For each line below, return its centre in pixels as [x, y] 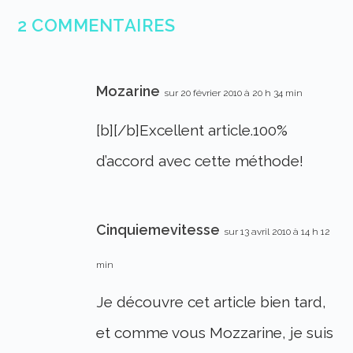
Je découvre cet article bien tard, [212, 302]
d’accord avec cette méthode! [200, 161]
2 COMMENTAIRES [97, 26]
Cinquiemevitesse [158, 230]
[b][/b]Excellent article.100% [192, 130]
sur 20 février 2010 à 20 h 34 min [234, 93]
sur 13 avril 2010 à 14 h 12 [277, 232]
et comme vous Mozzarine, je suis [215, 333]
